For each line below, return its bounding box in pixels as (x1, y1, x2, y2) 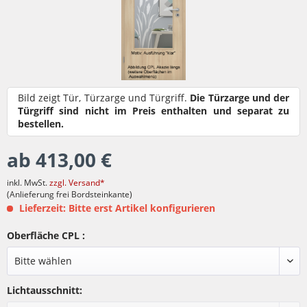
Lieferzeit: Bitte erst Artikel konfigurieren (16, 201, 215, 214)
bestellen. (18, 117, 64, 130)
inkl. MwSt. (7, 177, 49, 188)
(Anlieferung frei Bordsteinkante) (7, 188, 132, 200)
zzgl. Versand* (49, 177, 105, 188)
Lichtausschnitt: (7, 284, 82, 297)
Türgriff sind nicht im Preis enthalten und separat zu (18, 104, 289, 117)
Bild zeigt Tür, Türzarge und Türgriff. (18, 91, 191, 104)
